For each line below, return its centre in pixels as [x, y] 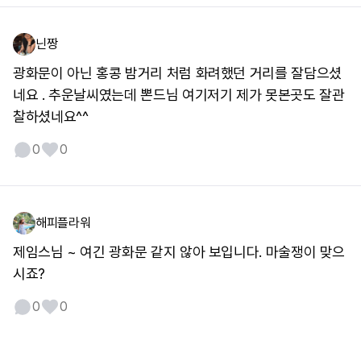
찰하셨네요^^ [51, 116]
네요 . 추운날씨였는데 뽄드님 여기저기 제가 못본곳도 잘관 [179, 95]
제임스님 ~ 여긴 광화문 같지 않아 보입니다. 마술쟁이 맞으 [179, 252]
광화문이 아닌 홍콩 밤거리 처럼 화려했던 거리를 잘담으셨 [177, 73]
